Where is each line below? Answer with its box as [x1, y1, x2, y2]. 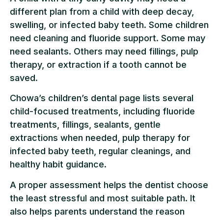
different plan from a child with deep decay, [10, 6, 194, 17]
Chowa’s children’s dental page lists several [10, 93, 193, 104]
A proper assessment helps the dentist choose [10, 179, 208, 190]
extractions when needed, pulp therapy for [10, 133, 190, 143]
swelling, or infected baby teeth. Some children [10, 20, 209, 30]
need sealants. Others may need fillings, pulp [10, 46, 198, 57]
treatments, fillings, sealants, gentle [10, 119, 161, 130]
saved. [10, 73, 38, 83]
